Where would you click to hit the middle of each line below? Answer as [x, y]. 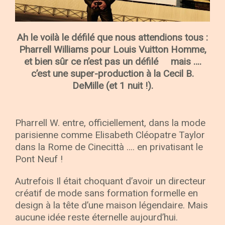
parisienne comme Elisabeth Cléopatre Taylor [110, 135]
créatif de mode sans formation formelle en [106, 193]
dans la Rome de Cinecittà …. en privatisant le [109, 147]
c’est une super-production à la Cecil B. [113, 73]
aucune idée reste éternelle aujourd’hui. [96, 217]
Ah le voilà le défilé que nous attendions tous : [113, 37]
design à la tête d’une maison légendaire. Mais [111, 205]
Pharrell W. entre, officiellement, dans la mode [110, 123]
